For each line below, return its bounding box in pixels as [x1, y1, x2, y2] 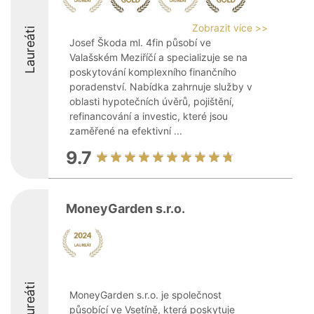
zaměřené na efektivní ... [69, 125, 182, 137]
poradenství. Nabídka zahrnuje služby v [69, 81, 252, 93]
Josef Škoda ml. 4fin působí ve [69, 36, 211, 48]
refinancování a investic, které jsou [69, 110, 228, 122]
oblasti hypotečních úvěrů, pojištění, [69, 95, 234, 107]
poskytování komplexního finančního [69, 66, 236, 78]
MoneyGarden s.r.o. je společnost [69, 289, 221, 301]
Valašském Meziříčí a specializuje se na [69, 51, 247, 63]
